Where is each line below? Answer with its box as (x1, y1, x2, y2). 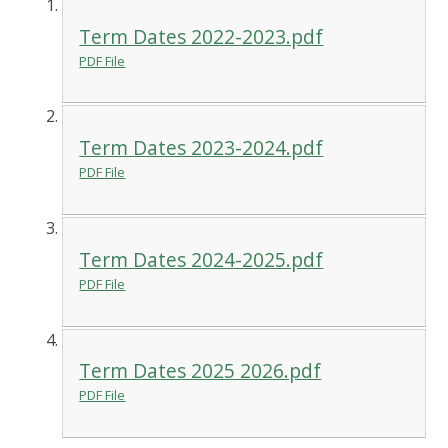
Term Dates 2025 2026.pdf (79, 357, 322, 385)
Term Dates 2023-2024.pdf (79, 134, 324, 162)
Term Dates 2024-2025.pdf (79, 245, 324, 273)
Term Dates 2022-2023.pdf (79, 22, 324, 50)
